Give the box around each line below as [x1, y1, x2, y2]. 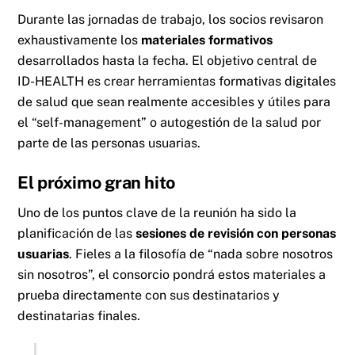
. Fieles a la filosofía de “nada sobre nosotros [69, 246, 334, 261]
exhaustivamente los [17, 32, 142, 48]
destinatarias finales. [17, 307, 141, 323]
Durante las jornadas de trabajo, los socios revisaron [17, 12, 324, 28]
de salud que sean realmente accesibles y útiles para [17, 94, 331, 110]
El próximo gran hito [17, 171, 175, 193]
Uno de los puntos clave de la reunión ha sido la [17, 204, 297, 220]
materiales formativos [141, 32, 273, 48]
